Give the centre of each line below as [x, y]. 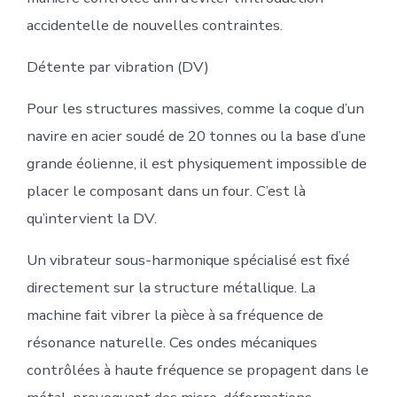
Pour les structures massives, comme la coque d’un [195, 109]
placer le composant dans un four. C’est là [166, 191]
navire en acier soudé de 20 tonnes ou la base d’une [196, 136]
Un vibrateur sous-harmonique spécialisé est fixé [188, 261]
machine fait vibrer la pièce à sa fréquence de [175, 315]
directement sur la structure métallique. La [171, 288]
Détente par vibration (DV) [117, 67]
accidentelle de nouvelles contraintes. [154, 26]
